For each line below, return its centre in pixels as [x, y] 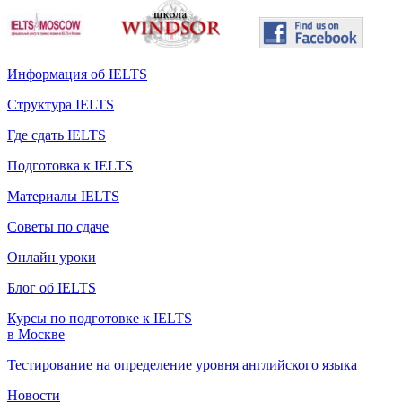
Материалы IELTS [63, 197]
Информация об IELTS [77, 74]
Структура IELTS [61, 105]
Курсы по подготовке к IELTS [100, 319]
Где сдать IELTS [57, 135]
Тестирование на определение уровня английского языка [182, 365]
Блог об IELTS [52, 288]
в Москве [36, 335]
